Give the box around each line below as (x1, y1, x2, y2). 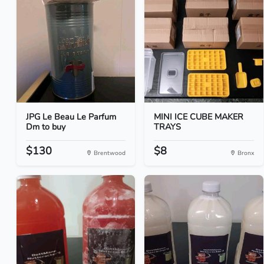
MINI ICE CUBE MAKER (154, 111, 244, 123)
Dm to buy (26, 121, 65, 133)
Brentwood (92, 148, 126, 157)
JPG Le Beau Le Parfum (26, 111, 116, 123)
